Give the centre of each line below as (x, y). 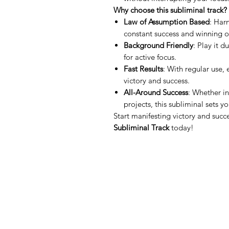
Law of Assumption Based (167, 21)
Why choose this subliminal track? (170, 10)
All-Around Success (156, 92)
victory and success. (157, 80)
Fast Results (143, 68)
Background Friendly (158, 45)
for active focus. (150, 57)
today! (181, 127)
